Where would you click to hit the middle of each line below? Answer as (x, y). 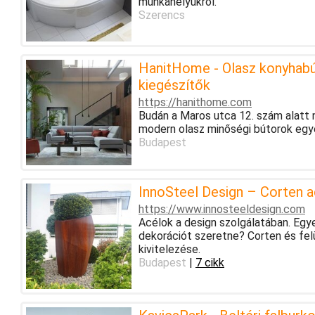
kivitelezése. (169, 249)
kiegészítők (174, 85)
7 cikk (210, 262)
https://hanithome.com (195, 102)
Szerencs (161, 15)
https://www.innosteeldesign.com (221, 209)
